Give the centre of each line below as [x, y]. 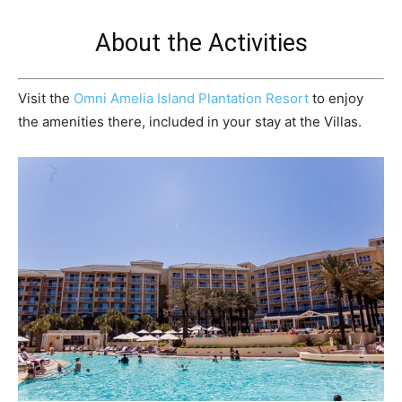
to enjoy [336, 98]
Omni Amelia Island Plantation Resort [191, 98]
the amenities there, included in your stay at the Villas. [190, 121]
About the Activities [201, 44]
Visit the [46, 98]
